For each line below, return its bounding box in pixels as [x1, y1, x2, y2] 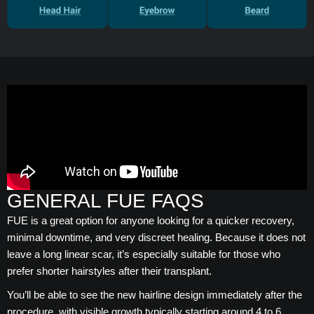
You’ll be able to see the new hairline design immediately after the [7, 289, 302, 301]
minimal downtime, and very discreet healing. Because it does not [7, 231, 306, 244]
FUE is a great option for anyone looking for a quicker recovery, [7, 214, 294, 227]
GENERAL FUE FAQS [7, 190, 204, 212]
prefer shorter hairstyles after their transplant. [7, 265, 212, 278]
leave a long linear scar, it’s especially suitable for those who [7, 248, 280, 261]
